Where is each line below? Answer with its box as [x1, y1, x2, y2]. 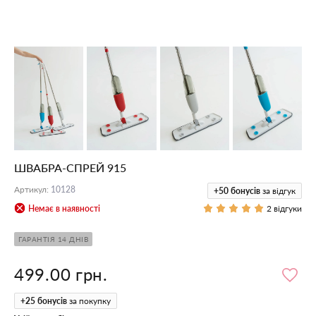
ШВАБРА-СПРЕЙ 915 [14, 160, 126, 174]
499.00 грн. [14, 264, 108, 285]
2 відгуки [267, 203, 302, 214]
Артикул [14, 183, 47, 195]
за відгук [262, 185, 296, 196]
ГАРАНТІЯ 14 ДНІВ [18, 234, 88, 243]
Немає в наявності [28, 202, 100, 214]
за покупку [69, 295, 111, 306]
